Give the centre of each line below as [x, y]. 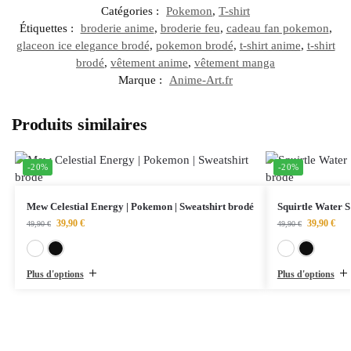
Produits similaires [80, 124]
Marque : [142, 80]
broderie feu [190, 28]
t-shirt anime [270, 45]
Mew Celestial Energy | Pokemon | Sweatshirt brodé [140, 206]
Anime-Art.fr [201, 80]
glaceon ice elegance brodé [83, 45]
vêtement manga [235, 62]
